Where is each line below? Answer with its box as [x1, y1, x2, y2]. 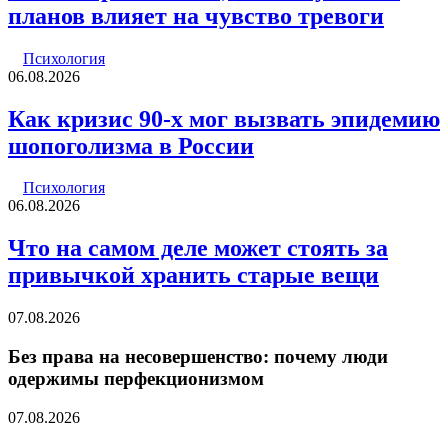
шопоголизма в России [8, 132, 254, 159]
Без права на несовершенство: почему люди [8, 345, 388, 367]
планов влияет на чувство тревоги [8, 2, 384, 29]
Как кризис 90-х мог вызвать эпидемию [8, 105, 440, 132]
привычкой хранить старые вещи [8, 262, 379, 289]
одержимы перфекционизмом [8, 367, 264, 389]
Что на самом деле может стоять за [8, 235, 388, 262]
